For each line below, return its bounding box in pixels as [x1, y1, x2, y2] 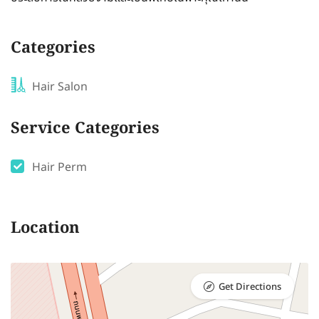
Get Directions [219, 280, 281, 295]
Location [11, 216, 80, 242]
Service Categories [11, 117, 159, 142]
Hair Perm [32, 159, 87, 177]
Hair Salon [32, 78, 88, 96]
